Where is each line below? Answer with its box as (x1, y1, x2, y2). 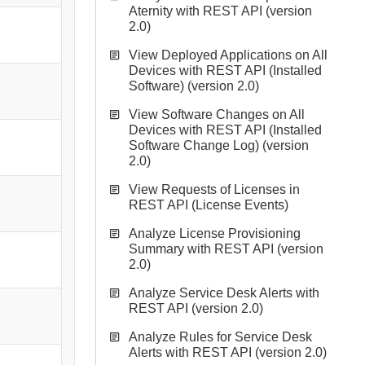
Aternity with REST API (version (129, 4, 312, 18)
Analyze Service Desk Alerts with (129, 286, 319, 300)
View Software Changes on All (129, 108, 305, 121)
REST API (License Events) (129, 198, 288, 212)
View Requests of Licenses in (129, 182, 300, 196)
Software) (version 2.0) (129, 79, 259, 93)
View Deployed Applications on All (129, 48, 328, 62)
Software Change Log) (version (129, 139, 309, 152)
